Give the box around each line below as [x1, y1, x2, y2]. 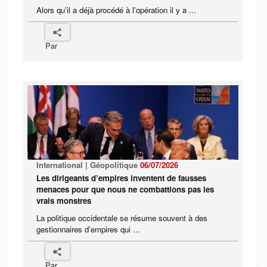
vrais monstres [36, 195, 91, 207]
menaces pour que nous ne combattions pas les [36, 184, 214, 195]
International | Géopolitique [36, 159, 140, 171]
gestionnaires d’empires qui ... [36, 223, 140, 235]
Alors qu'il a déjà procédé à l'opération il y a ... [36, 4, 196, 16]
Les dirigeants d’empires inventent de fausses [36, 172, 206, 184]
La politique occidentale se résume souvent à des [36, 212, 207, 224]
